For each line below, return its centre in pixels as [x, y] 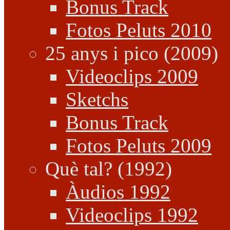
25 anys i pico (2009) [132, 53]
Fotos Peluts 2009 [139, 146]
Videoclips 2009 [132, 76]
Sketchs [97, 99]
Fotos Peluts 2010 [139, 30]
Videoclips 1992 [132, 215]
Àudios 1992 [118, 192]
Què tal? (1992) [109, 169]
